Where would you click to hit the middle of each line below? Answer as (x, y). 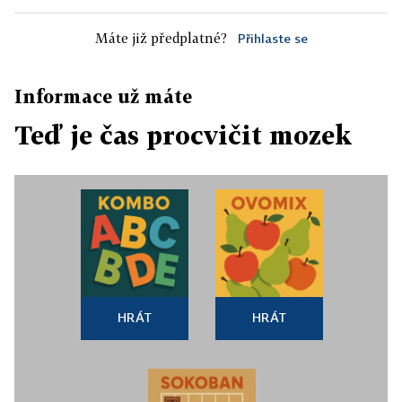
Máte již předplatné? (161, 38)
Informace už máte (103, 96)
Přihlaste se (272, 38)
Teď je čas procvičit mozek (183, 135)
